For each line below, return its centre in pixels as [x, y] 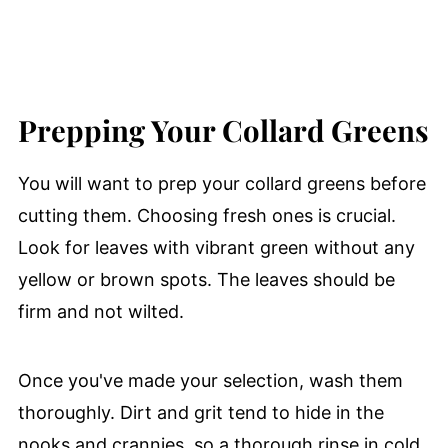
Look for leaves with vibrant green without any [216, 247]
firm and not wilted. [100, 311]
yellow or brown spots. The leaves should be [206, 279]
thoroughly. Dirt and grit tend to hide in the [200, 412]
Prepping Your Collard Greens [223, 129]
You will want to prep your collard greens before [221, 183]
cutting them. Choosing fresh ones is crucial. [206, 215]
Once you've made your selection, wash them [210, 380]
